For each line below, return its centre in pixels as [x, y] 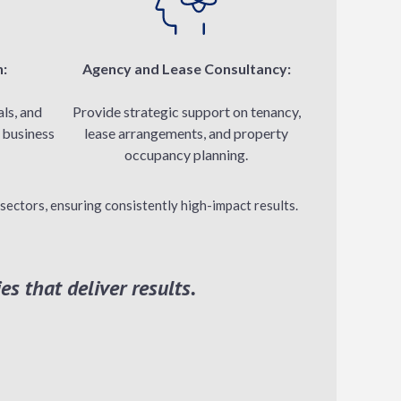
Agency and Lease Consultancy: [186, 68]
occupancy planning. [186, 154]
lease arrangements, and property [186, 133]
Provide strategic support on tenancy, [186, 111]
